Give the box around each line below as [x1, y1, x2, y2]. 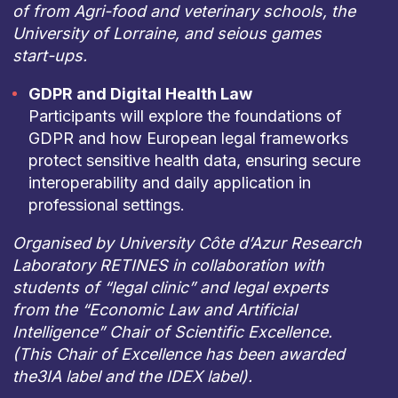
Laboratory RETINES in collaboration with [12, 256, 324, 275]
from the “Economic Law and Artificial [12, 300, 297, 319]
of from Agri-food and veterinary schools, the [12, 2, 355, 20]
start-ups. [12, 46, 87, 65]
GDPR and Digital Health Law [28, 84, 252, 103]
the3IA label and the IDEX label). [12, 367, 252, 386]
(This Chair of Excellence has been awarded [12, 345, 345, 363]
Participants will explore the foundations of [28, 107, 342, 125]
